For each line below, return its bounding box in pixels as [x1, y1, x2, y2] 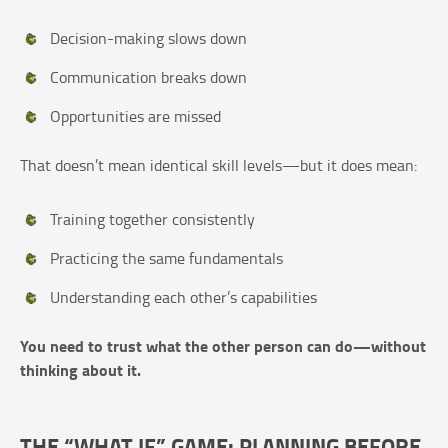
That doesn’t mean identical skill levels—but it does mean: [20, 154, 417, 177]
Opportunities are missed [50, 105, 221, 128]
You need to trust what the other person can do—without [20, 334, 426, 358]
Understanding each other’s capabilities [50, 286, 317, 309]
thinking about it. [20, 358, 141, 382]
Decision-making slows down [50, 27, 247, 50]
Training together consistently [50, 208, 255, 231]
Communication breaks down [50, 66, 247, 89]
